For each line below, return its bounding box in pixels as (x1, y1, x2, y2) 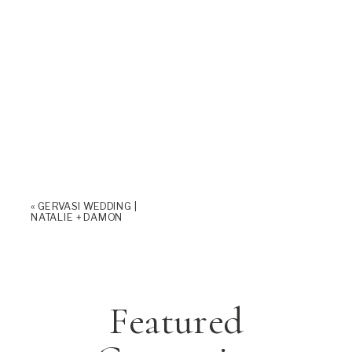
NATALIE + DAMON (31, 211, 123, 223)
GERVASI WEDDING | (37, 200, 137, 212)
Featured (108, 297, 244, 344)
